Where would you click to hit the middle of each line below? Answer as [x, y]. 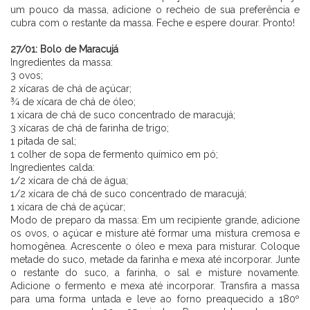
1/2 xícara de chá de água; [69, 180]
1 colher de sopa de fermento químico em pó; [114, 154]
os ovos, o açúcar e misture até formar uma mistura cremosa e [155, 233]
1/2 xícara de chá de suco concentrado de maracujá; [128, 193]
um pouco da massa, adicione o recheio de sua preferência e [155, 9]
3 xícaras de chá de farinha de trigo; [90, 128]
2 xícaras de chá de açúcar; [71, 88]
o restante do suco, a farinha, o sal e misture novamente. [155, 272]
